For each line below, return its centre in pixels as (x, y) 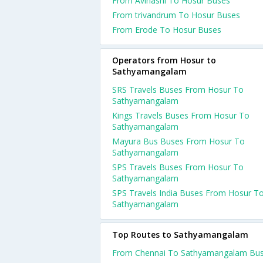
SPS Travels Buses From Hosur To (178, 167)
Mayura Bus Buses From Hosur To (178, 141)
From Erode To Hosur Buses (167, 30)
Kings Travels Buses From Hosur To (181, 115)
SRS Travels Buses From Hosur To (178, 90)
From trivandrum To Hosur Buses (176, 15)
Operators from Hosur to (164, 60)
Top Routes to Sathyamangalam (180, 235)
